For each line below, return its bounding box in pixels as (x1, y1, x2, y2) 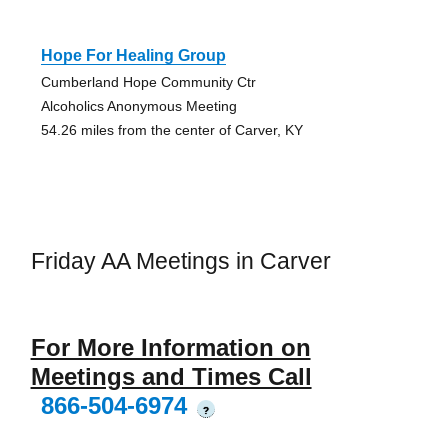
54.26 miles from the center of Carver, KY (40, 121, 303, 138)
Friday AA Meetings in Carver (30, 247, 331, 274)
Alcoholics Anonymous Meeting (40, 97, 237, 114)
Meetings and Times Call (30, 363, 312, 391)
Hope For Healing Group (40, 46, 226, 64)
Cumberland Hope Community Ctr (40, 73, 256, 90)
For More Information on (30, 334, 311, 362)
